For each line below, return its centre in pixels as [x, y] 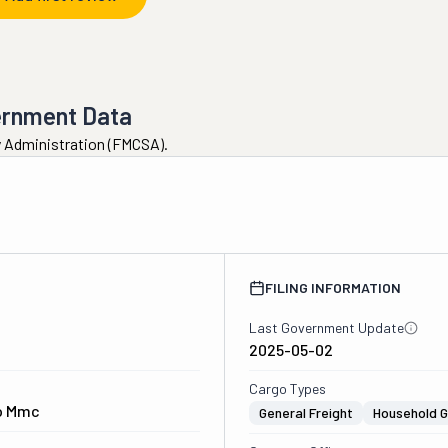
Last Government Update [326, 327]
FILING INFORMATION [332, 287]
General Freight [305, 412]
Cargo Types [287, 388]
